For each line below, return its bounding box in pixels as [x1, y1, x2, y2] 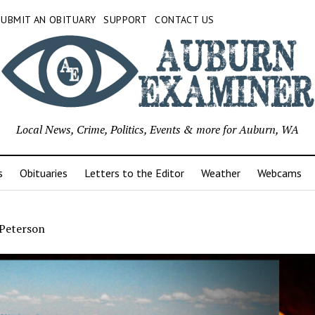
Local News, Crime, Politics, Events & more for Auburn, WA [16, 122, 299, 138]
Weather [200, 166, 240, 181]
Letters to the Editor [84, 166, 184, 181]
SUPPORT [103, 13, 148, 26]
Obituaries [19, 166, 67, 181]
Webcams [257, 166, 302, 181]
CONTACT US [155, 13, 214, 26]
